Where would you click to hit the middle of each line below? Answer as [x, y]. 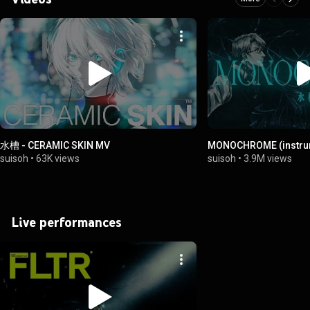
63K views [58, 158]
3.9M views [268, 158]
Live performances [66, 222]
